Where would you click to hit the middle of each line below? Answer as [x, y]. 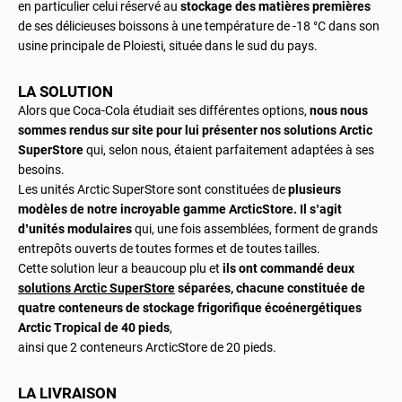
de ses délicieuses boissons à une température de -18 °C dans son [199, 26]
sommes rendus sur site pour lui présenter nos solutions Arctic [195, 130]
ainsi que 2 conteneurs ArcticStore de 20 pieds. [147, 347]
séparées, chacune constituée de [270, 288]
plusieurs [315, 189]
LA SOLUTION [66, 92]
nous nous [339, 110]
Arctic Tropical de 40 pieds [94, 328]
